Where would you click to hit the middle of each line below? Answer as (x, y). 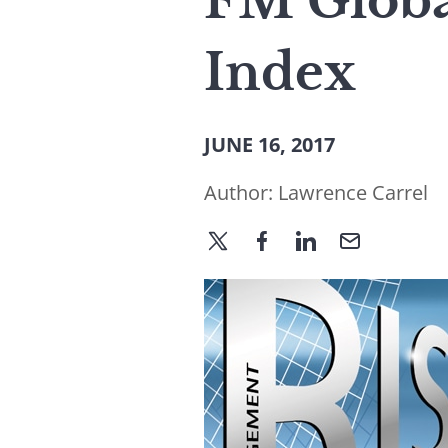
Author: (241, 192)
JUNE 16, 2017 (269, 144)
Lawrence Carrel (353, 192)
